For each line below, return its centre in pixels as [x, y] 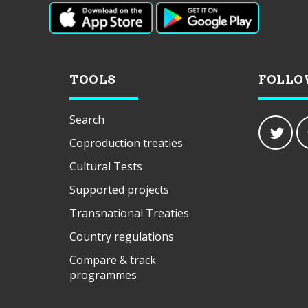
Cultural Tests [106, 166]
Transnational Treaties [130, 213]
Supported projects [120, 189]
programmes [103, 275]
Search [87, 119]
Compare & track [113, 260]
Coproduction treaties [126, 143]
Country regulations [122, 236]
